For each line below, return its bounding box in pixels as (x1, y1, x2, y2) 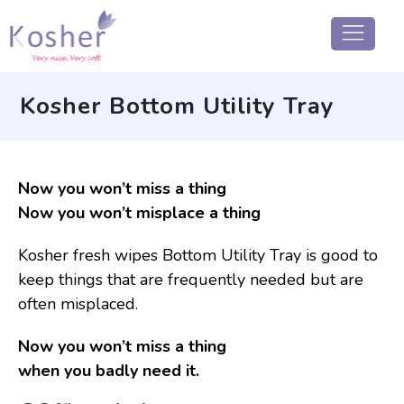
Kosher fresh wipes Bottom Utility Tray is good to (18, 244, 378, 266)
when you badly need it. (18, 360, 199, 381)
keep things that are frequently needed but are (18, 269, 363, 290)
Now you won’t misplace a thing (18, 202, 261, 224)
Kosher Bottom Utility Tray (20, 90, 335, 122)
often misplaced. (18, 293, 138, 315)
